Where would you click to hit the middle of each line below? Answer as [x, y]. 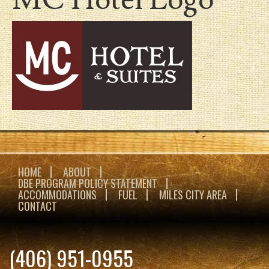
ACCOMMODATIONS [57, 195]
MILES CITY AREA [193, 195]
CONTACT [38, 206]
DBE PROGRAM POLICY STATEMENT [88, 183]
